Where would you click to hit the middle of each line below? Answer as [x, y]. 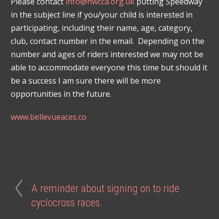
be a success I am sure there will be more [86, 81]
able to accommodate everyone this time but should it [109, 68]
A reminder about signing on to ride [106, 188]
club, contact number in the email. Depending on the [108, 41]
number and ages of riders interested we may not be [107, 55]
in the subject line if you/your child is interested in [102, 15]
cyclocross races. [67, 202]
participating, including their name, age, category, [102, 28]
